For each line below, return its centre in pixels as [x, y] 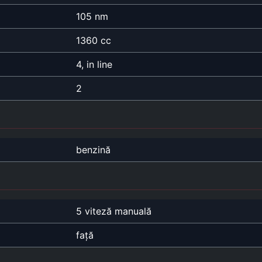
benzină [93, 149]
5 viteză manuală [114, 211]
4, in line [94, 64]
